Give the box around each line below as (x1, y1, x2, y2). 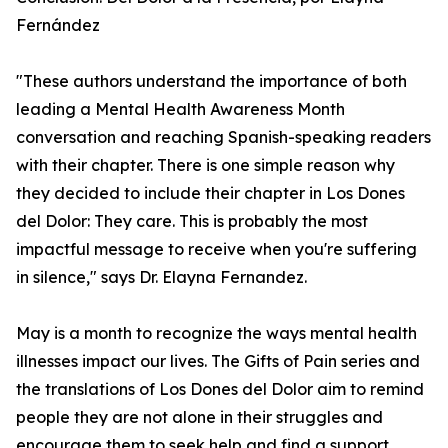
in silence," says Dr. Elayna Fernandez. (16, 267, 307, 288)
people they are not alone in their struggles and (16, 407, 383, 428)
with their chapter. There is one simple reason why (16, 155, 395, 176)
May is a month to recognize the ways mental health (16, 323, 417, 344)
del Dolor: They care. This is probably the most (16, 211, 368, 232)
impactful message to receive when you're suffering (16, 239, 417, 260)
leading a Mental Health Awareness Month (16, 99, 345, 120)
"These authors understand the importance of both (16, 71, 407, 92)
